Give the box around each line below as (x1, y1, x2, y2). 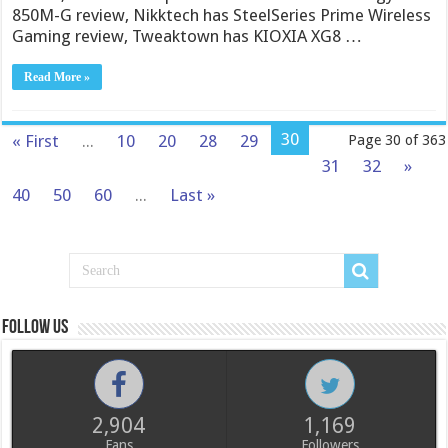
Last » (170, 185, 216, 205)
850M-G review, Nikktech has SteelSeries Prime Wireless (12, 5, 432, 25)
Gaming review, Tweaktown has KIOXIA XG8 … (12, 26, 363, 46)
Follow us (2, 318, 69, 338)
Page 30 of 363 (347, 132, 446, 148)
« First (12, 131, 60, 151)
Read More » (24, 70, 91, 84)
